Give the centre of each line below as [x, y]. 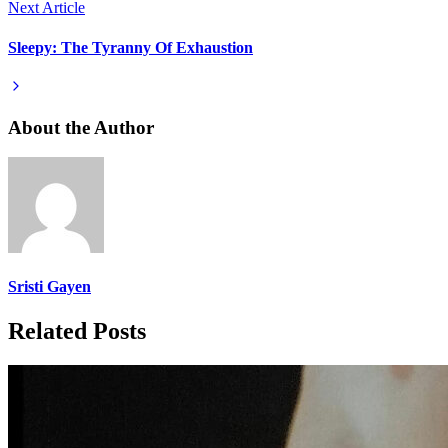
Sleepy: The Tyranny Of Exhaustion [130, 47]
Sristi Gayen [49, 287]
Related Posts [77, 330]
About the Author [81, 127]
